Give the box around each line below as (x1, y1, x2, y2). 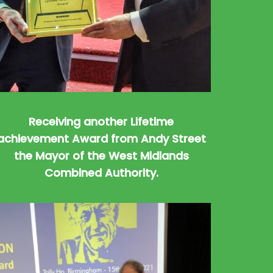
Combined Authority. (44, 165, 158, 181)
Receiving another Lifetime (29, 114, 174, 130)
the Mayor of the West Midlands (13, 148, 189, 164)
